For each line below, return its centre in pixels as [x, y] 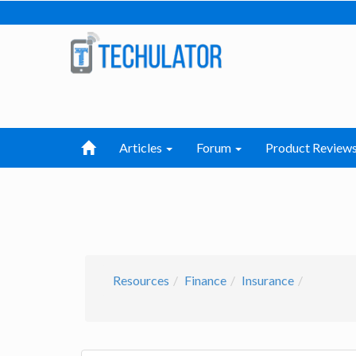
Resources [141, 280]
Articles [142, 147]
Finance [205, 280]
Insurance [268, 280]
